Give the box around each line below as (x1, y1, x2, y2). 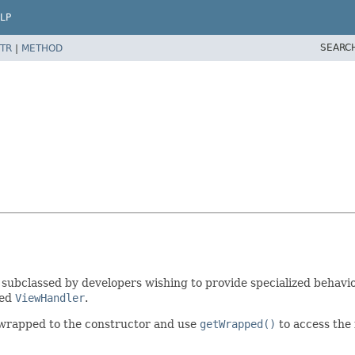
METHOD (21, 42, 63, 54)
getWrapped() (200, 317, 276, 330)
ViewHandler (15, 291, 85, 304)
